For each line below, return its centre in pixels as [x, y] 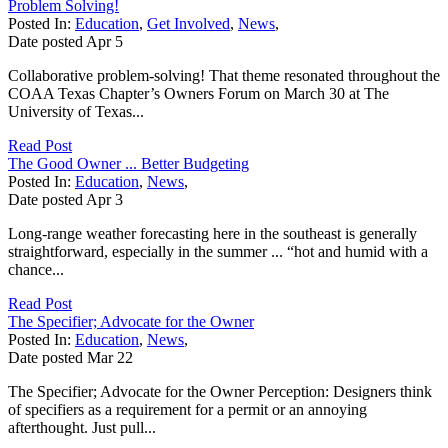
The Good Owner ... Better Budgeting [128, 163]
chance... [36, 269]
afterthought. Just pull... [82, 427]
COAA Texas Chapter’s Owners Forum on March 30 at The [198, 93]
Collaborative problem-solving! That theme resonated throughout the [224, 75]
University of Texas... [76, 111]
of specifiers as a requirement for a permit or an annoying [187, 409]
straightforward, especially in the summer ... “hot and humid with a [218, 251]
